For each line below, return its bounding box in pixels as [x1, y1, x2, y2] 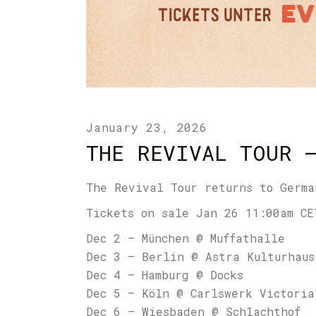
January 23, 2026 [86, 120, 207, 135]
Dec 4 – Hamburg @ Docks [86, 267, 243, 282]
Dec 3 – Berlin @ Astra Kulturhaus [86, 249, 315, 264]
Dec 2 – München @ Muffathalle [86, 231, 285, 245]
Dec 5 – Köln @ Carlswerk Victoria [86, 286, 315, 300]
